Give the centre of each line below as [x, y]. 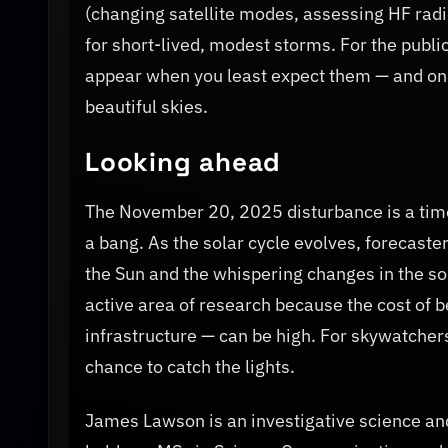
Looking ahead [183, 162]
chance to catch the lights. [190, 366]
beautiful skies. [146, 106]
